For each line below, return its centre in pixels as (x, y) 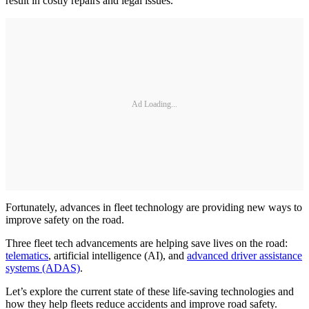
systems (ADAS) (43, 268)
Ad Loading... (154, 104)
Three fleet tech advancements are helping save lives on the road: (147, 243)
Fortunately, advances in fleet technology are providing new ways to (154, 208)
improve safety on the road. (65, 220)
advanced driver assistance (245, 256)
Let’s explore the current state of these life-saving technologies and (150, 292)
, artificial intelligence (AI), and (118, 256)
